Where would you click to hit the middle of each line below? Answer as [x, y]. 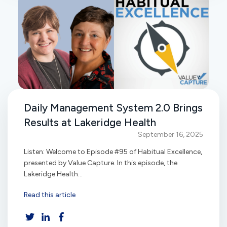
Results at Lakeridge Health [90, 122]
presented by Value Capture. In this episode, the [101, 163]
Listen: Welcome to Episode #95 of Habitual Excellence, [113, 152]
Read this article [50, 195]
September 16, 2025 [171, 134]
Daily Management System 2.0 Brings [113, 107]
